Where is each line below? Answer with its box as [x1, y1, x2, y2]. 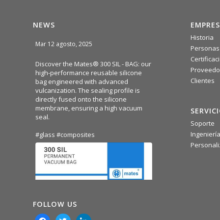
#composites [56, 130, 95, 139]
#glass [35, 130, 55, 139]
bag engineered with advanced [35, 77, 128, 86]
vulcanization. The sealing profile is [35, 86, 140, 95]
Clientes [190, 76, 215, 85]
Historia [190, 33, 214, 42]
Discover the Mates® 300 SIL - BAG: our [35, 59, 151, 69]
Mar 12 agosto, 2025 [35, 40, 94, 49]
